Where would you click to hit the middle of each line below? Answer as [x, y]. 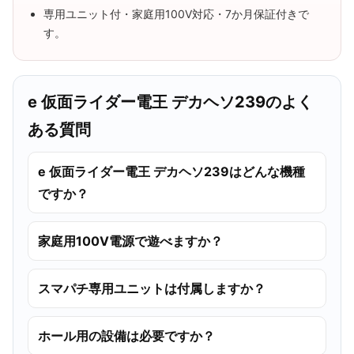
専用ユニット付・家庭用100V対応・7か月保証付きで [176, 13]
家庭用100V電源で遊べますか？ [130, 241]
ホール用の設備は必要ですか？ [126, 335]
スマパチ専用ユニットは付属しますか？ [152, 288]
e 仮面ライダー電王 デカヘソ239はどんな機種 [171, 171]
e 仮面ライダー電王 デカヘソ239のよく [170, 102]
